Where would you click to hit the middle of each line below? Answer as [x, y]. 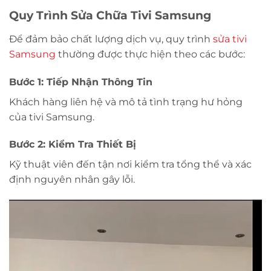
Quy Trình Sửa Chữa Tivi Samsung [110, 15]
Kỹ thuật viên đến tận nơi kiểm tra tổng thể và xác [130, 165]
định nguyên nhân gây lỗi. [72, 180]
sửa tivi [230, 39]
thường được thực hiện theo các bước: [150, 54]
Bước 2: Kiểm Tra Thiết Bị [73, 145]
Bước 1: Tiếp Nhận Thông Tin [81, 82]
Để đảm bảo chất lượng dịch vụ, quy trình [111, 39]
